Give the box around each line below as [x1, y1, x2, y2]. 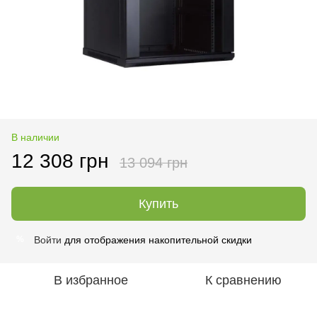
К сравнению [205, 272, 282, 287]
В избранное [53, 272, 128, 287]
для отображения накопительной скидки [62, 234, 252, 246]
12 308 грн [11, 149, 108, 172]
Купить [139, 196, 178, 211]
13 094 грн [120, 154, 188, 171]
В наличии [11, 131, 59, 143]
